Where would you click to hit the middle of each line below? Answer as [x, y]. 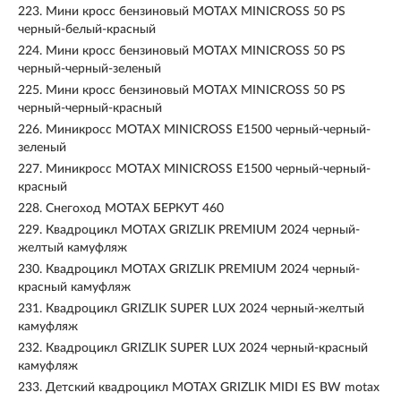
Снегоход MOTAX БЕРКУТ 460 [135, 209]
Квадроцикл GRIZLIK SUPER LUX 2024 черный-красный [207, 348]
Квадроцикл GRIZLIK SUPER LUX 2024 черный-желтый [205, 309]
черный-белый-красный [87, 30]
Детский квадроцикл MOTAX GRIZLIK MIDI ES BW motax [213, 388]
